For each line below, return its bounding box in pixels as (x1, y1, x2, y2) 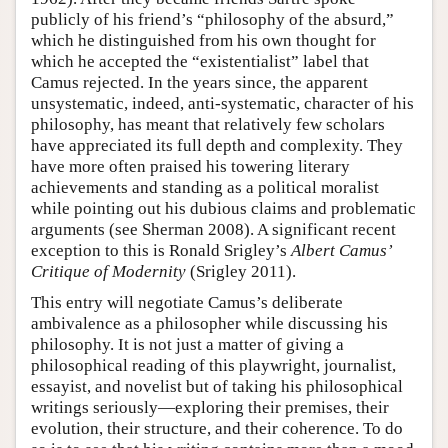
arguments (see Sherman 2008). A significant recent (31, 219, 396, 239)
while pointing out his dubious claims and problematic (31, 198, 416, 218)
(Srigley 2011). (186, 261, 296, 281)
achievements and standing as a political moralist (31, 177, 379, 197)
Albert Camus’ (291, 240, 391, 260)
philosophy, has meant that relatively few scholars (31, 114, 385, 134)
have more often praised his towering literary (31, 156, 350, 176)
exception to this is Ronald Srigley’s (31, 240, 291, 260)
